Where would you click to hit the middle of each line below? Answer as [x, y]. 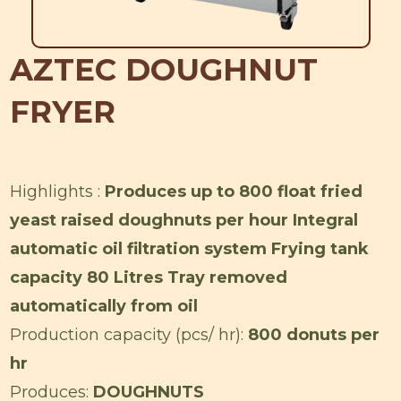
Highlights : [57, 191]
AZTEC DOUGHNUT [164, 69]
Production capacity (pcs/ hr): [127, 334]
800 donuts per [311, 334]
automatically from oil [104, 306]
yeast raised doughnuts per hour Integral [184, 220]
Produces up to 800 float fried [234, 191]
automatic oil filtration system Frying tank [189, 248]
